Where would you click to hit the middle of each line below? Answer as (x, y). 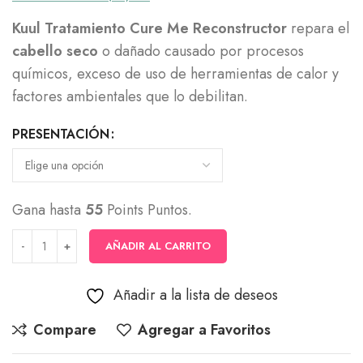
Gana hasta (49, 210)
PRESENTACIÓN (61, 134)
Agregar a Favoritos (205, 330)
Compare (65, 330)
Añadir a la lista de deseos (196, 295)
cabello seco (55, 51)
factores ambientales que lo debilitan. (130, 96)
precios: (214, 15)
